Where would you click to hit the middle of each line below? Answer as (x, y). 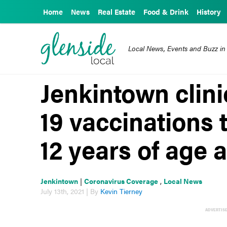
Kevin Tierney (122, 191)
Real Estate (117, 12)
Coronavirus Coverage (121, 181)
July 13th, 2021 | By (71, 191)
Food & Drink (166, 12)
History (209, 12)
